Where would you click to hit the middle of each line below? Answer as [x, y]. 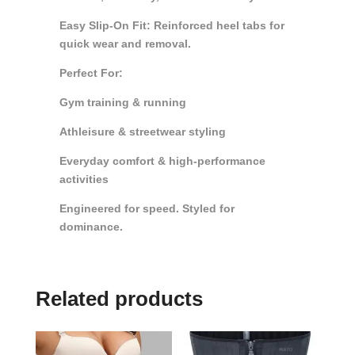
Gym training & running [122, 103]
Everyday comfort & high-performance [162, 161]
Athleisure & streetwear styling [142, 132]
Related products [119, 299]
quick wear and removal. [125, 44]
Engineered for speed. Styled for [147, 209]
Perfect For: [91, 73]
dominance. [91, 227]
